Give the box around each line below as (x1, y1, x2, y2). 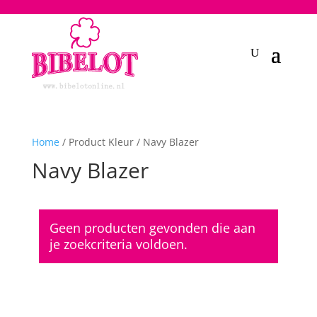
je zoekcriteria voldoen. (49, 235, 188, 253)
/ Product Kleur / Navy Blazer (59, 134, 199, 149)
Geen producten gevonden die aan (49, 219, 255, 236)
